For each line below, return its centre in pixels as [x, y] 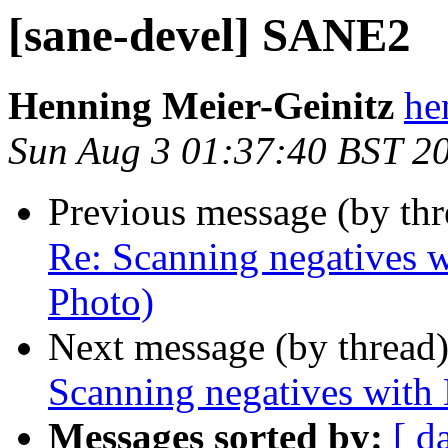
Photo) [101, 302]
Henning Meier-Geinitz [201, 106]
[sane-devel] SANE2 [209, 35]
